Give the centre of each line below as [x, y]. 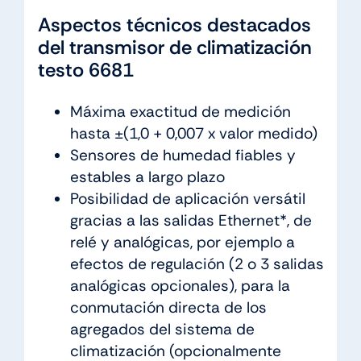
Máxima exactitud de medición [180, 111]
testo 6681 [85, 69]
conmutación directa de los [168, 307]
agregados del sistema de [162, 329]
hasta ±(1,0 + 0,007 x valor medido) [193, 133]
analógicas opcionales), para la [180, 285]
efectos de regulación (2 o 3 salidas [197, 263]
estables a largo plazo [147, 176]
